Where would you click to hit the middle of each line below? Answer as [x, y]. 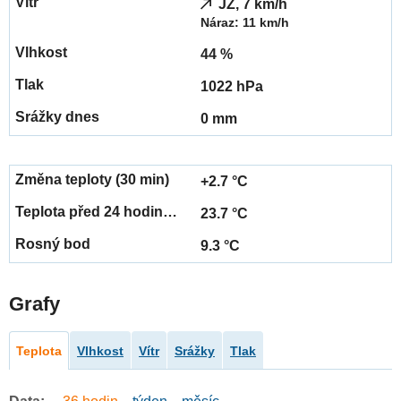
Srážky [195, 351]
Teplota [39, 351]
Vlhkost [100, 351]
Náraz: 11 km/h [245, 23]
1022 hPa [232, 87]
